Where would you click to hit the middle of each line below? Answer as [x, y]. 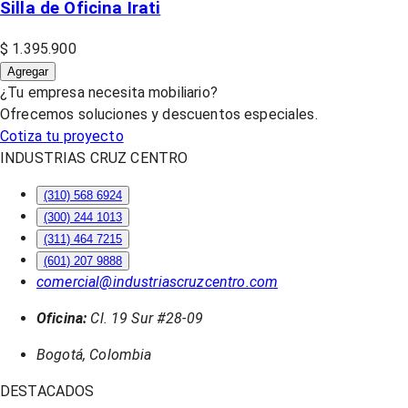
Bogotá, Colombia [94, 354]
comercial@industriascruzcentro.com [158, 281]
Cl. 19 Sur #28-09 [147, 318]
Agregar [28, 71]
